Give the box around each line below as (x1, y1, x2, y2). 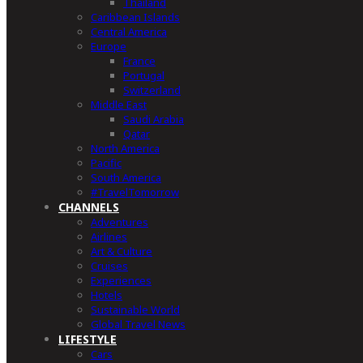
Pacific (91, 156, 122, 170)
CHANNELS (58, 199, 119, 215)
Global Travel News (91, 317, 186, 331)
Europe (91, 39, 126, 53)
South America (91, 170, 161, 185)
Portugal (123, 68, 164, 83)
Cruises (91, 258, 128, 273)
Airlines (91, 229, 127, 244)
